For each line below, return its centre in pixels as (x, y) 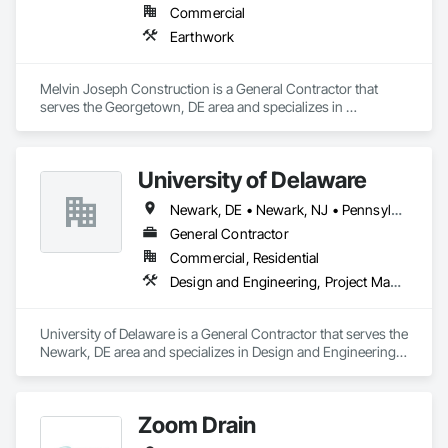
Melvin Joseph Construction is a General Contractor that (209, 88)
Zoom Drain (197, 424)
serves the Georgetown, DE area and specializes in (191, 106)
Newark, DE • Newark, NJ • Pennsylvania (396, 209)
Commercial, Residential (245, 257)
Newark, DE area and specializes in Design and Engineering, (220, 351)
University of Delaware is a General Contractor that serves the (224, 333)
